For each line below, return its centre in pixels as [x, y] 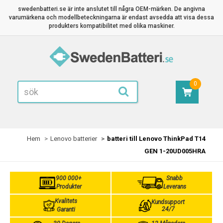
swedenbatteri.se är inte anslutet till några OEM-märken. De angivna [111, 9]
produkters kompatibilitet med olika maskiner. [111, 26]
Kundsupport [168, 202]
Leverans [174, 187]
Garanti [66, 210]
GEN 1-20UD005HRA [175, 151]
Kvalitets [66, 201]
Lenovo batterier [74, 139]
